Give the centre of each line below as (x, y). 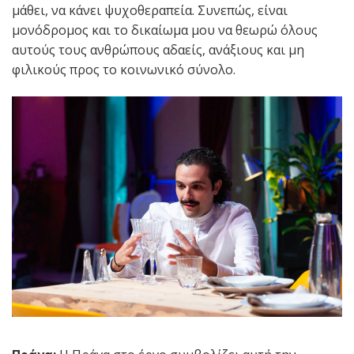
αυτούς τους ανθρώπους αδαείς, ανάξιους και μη (158, 50)
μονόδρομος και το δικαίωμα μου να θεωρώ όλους (165, 30)
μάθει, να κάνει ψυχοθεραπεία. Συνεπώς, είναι (150, 11)
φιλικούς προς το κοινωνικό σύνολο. (124, 70)
